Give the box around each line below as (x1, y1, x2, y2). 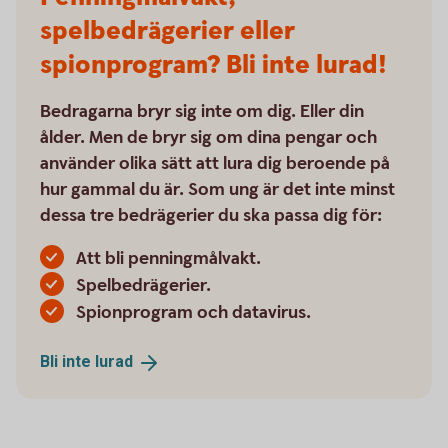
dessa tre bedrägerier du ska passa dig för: (40, 203, 382, 227)
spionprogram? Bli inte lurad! (40, 47, 387, 83)
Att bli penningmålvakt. (76, 246, 261, 270)
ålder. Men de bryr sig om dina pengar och (40, 125, 377, 149)
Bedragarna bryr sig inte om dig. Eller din (40, 99, 364, 123)
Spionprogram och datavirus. (76, 300, 311, 324)
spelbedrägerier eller (40, 13, 295, 49)
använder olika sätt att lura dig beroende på (40, 151, 390, 175)
